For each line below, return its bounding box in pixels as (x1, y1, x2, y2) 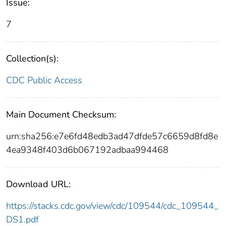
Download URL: (6, 178, 71, 191)
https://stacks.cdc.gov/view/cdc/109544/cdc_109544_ (6, 200, 218, 212)
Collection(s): (6, 52, 59, 65)
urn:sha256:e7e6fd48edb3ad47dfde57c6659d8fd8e (6, 130, 218, 143)
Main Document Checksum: (6, 108, 116, 121)
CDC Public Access (6, 74, 82, 87)
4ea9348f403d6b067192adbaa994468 (6, 144, 168, 156)
